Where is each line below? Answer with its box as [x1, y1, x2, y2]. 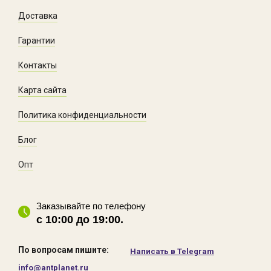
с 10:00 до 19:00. [36, 213, 123, 226]
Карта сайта [18, 85, 67, 95]
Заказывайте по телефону [36, 200, 146, 211]
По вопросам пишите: [18, 244, 109, 255]
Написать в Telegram [130, 246, 214, 256]
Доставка [18, 10, 57, 21]
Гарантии [18, 35, 55, 45]
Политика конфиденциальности [18, 109, 146, 120]
